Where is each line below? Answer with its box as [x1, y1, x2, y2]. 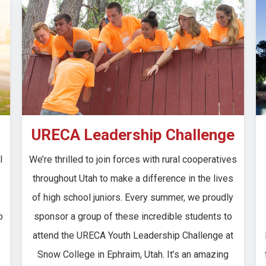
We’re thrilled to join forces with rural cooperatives [28, 153, 237, 165]
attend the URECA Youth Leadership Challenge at [32, 229, 233, 241]
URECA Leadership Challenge [31, 125, 235, 144]
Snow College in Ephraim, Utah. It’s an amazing [37, 248, 229, 260]
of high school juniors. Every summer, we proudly [32, 191, 234, 203]
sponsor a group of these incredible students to [33, 210, 232, 222]
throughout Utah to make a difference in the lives [32, 172, 233, 184]
